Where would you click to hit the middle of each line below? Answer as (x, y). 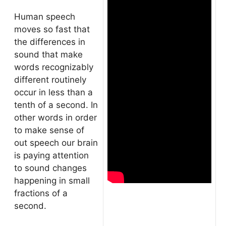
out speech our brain (56, 143)
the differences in (50, 42)
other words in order (55, 118)
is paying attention (51, 155)
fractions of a (41, 193)
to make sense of (49, 130)
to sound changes (50, 168)
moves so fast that (52, 29)
